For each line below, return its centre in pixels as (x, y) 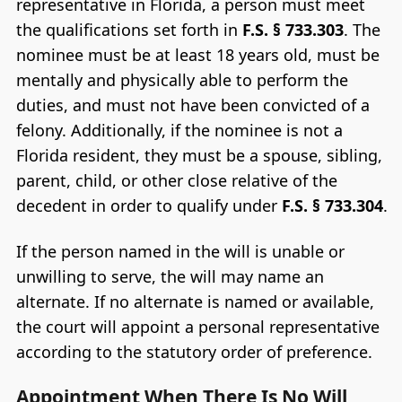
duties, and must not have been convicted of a (192, 105)
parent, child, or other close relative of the (176, 180)
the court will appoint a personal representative (197, 327)
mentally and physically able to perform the (182, 79)
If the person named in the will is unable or (180, 252)
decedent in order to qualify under (149, 205)
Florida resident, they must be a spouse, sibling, (199, 155)
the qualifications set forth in (129, 29)
